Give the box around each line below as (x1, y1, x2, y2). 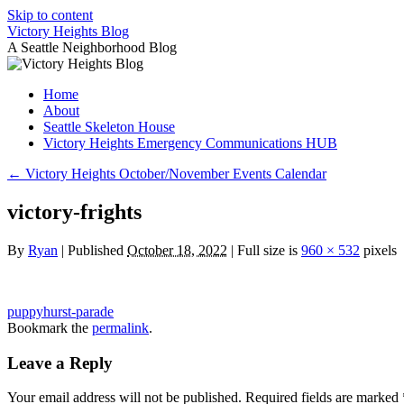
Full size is (234, 242, 301, 258)
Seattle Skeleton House (43, 119, 175, 134)
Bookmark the (7, 319, 92, 335)
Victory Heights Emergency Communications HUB (43, 135, 337, 151)
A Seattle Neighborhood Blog (7, 40, 177, 55)
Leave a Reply (7, 353, 113, 372)
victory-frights (7, 199, 142, 224)
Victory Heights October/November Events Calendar (22, 166, 326, 181)
